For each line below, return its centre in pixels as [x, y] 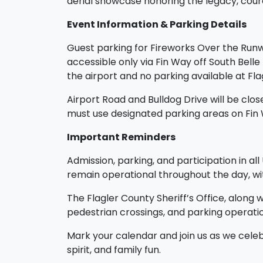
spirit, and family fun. [114, 249]
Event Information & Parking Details [157, 24]
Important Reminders [121, 137]
